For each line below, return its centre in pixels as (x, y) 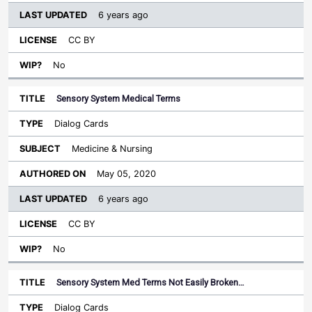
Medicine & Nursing (112, 149)
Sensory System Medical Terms (118, 99)
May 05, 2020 (126, 174)
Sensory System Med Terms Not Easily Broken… (150, 283)
